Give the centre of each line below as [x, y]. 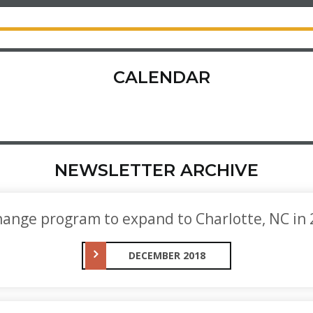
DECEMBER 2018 [167, 255]
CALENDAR [162, 77]
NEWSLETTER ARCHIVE [156, 170]
